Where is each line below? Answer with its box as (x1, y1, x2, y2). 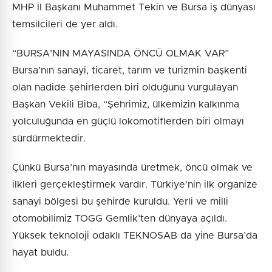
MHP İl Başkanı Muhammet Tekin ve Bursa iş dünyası (12, 2, 256, 13)
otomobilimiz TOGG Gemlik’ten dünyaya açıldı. (12, 214, 227, 224)
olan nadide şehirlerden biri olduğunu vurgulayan (12, 83, 238, 93)
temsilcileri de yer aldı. (12, 19, 118, 30)
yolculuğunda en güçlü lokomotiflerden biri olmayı (12, 117, 244, 127)
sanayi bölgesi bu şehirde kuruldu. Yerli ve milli (12, 197, 228, 207)
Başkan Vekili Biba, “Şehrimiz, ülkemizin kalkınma (12, 100, 239, 110)
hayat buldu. (12, 248, 69, 258)
